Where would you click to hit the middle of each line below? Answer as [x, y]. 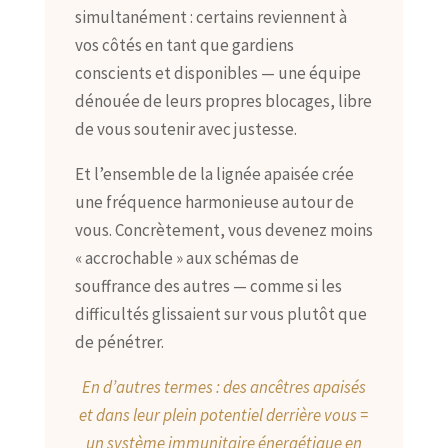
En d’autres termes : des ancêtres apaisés [223, 387]
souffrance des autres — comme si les [208, 286]
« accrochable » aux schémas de [186, 258]
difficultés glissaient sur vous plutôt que [220, 314]
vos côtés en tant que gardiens [184, 45]
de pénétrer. [119, 342]
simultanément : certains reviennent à [210, 17]
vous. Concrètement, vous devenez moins [223, 230]
